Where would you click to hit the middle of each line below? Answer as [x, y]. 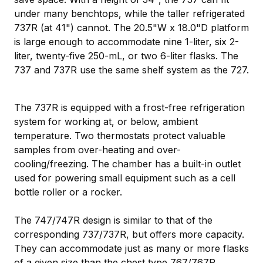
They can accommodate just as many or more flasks [131, 248]
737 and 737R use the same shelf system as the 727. [131, 70]
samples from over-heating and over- [97, 149]
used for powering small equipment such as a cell [125, 178]
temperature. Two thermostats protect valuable [120, 135]
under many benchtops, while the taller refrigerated [129, 13]
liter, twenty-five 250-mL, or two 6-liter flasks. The [126, 55]
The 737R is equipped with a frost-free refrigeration [129, 107]
